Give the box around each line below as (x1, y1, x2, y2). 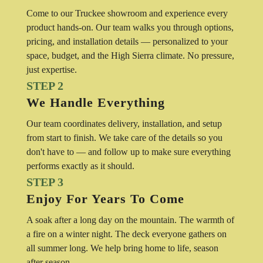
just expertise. (26, 65, 77, 75)
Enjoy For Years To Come (26, 191, 184, 207)
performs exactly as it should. (26, 161, 134, 171)
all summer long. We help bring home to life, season (26, 243, 218, 254)
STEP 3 (26, 176, 63, 189)
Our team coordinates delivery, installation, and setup (26, 119, 222, 129)
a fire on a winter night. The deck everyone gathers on (26, 229, 227, 240)
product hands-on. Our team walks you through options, (26, 22, 234, 33)
